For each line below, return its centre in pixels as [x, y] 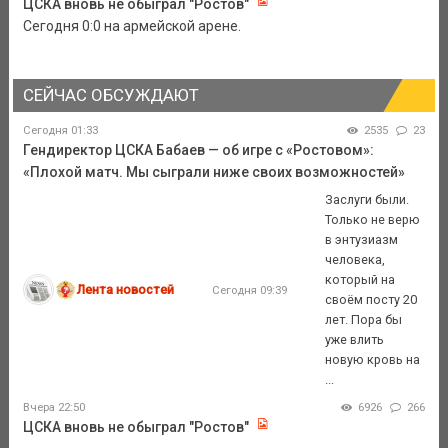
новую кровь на [373, 359]
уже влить [355, 339]
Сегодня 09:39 [249, 289]
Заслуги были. [367, 199]
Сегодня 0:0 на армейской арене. [131, 26]
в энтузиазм [362, 239]
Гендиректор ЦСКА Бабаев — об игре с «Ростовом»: [198, 150]
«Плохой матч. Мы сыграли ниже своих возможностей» [213, 172]
